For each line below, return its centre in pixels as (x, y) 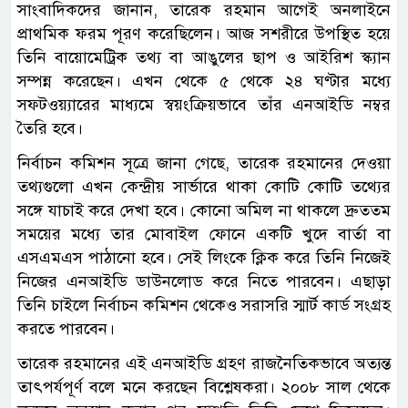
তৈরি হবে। (50, 129)
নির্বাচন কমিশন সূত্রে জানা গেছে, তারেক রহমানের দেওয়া (204, 163)
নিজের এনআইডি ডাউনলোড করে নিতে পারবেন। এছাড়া (204, 282)
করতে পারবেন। (66, 329)
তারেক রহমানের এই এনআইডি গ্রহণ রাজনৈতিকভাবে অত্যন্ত (204, 364)
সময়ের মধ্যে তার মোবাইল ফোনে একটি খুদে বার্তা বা (204, 235)
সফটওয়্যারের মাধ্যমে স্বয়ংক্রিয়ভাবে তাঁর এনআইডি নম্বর (204, 105)
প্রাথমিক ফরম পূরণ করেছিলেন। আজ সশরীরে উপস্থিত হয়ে (204, 34)
